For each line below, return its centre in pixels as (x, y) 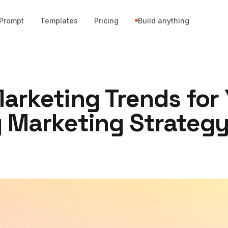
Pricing (107, 20)
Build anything (164, 20)
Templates (59, 20)
